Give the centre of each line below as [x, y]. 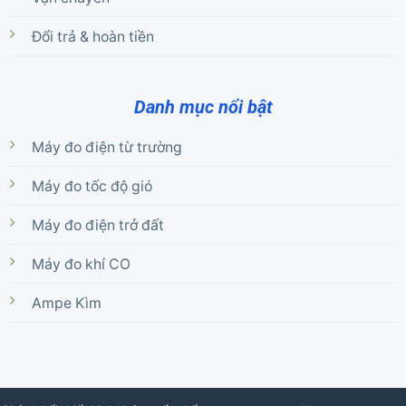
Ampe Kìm [66, 303]
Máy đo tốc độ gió [92, 186]
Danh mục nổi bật [203, 106]
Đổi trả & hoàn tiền [92, 37]
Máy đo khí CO [81, 264]
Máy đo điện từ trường [106, 147]
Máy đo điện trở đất [97, 225]
